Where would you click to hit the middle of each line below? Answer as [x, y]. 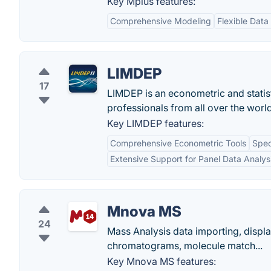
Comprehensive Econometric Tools [178, 143]
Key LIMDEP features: [155, 123]
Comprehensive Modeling [161, 21]
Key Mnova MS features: [162, 261]
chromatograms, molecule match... [185, 246]
